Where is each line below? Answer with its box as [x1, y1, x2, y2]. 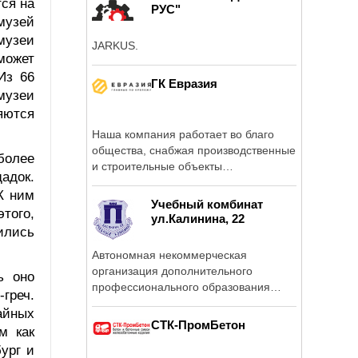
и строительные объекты [92, 159, 222, 173]
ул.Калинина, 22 [151, 211, 245, 225]
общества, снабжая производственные [92, 143, 296, 157]
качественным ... [92, 175, 179, 189]
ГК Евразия [151, 76, 217, 90]
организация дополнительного [92, 264, 253, 277]
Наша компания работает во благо [92, 127, 274, 141]
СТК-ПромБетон [151, 317, 245, 332]
